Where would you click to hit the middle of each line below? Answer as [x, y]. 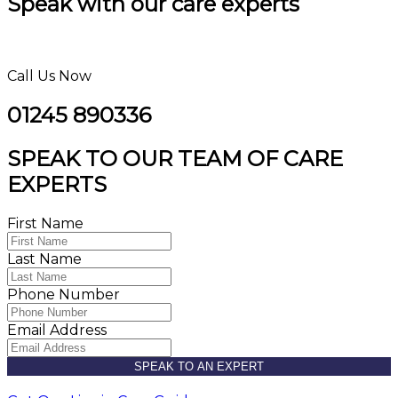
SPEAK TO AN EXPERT [199, 367]
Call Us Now [49, 76]
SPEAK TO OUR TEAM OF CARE [175, 159]
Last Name [44, 259]
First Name [45, 224]
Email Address [57, 330]
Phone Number [64, 295]
